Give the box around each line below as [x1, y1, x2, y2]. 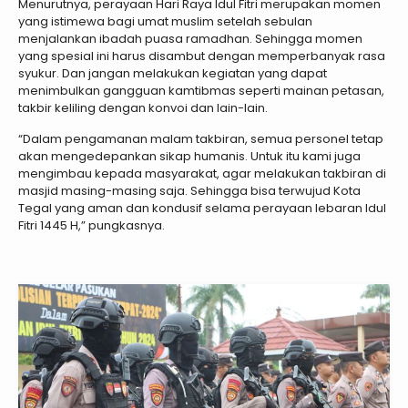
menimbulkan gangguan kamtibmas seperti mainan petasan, [18, 82, 384, 100]
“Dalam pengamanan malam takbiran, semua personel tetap [18, 130, 383, 148]
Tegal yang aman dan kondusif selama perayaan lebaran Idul [18, 199, 386, 218]
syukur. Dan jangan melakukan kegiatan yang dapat [18, 65, 327, 83]
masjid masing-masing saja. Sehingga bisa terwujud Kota [18, 182, 361, 200]
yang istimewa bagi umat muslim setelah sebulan [18, 13, 312, 31]
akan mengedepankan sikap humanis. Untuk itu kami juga [18, 148, 361, 166]
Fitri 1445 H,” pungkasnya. [18, 217, 165, 235]
